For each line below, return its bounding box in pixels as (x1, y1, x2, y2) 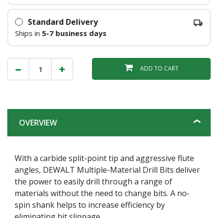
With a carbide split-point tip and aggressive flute (15, 152, 194, 163)
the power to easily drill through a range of (15, 176, 172, 187)
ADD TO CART (140, 64, 179, 73)
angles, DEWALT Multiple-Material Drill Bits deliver (15, 164, 200, 175)
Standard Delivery (27, 17, 98, 27)
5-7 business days (41, 28, 107, 38)
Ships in (15, 28, 42, 38)
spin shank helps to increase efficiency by (15, 199, 165, 210)
